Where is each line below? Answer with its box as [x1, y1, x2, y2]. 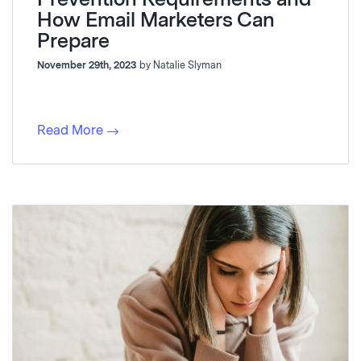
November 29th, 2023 [37, 59, 136, 71]
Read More [37, 122, 103, 138]
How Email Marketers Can [37, 7, 275, 31]
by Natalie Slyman [139, 59, 222, 71]
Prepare [37, 28, 110, 52]
